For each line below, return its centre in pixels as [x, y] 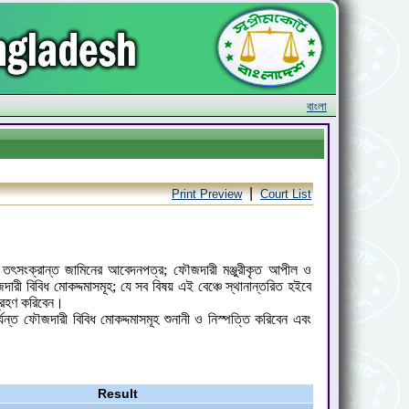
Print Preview [207, 194]
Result [117, 393]
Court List [286, 194]
